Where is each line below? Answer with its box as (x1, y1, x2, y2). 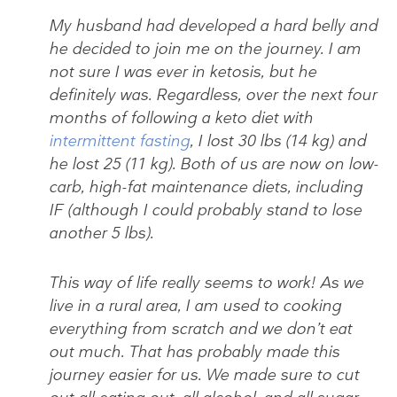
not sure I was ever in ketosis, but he (49, 60, 316, 82)
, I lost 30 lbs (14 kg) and (190, 129, 366, 152)
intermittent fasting (49, 129, 190, 152)
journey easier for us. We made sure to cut (49, 363, 359, 385)
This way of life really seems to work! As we (49, 271, 363, 293)
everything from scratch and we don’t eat (49, 317, 352, 339)
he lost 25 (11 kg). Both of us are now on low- (49, 152, 378, 175)
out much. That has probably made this (49, 340, 339, 362)
